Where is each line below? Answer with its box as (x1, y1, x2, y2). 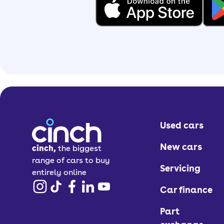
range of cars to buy (32, 155, 110, 165)
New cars (160, 141, 202, 152)
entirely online (32, 167, 86, 177)
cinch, (32, 143, 56, 153)
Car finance (160, 184, 213, 195)
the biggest (58, 143, 101, 153)
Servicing (160, 162, 201, 173)
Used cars (160, 119, 204, 130)
